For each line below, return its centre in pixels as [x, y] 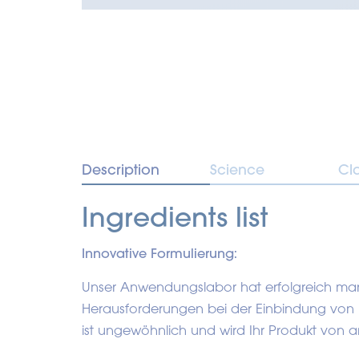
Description [121, 169]
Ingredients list [175, 216]
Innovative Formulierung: [159, 253]
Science [237, 169]
